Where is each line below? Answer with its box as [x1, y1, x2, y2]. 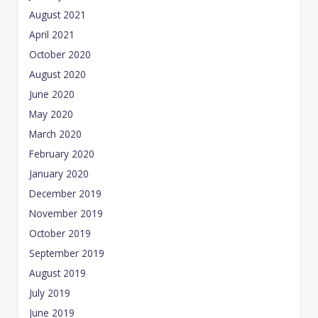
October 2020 [29, 48, 91, 62]
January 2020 [29, 167, 89, 181]
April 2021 [29, 28, 75, 42]
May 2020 [29, 107, 73, 121]
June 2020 [29, 87, 75, 102]
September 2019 [29, 246, 104, 261]
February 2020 [29, 147, 94, 161]
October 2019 [29, 226, 91, 241]
